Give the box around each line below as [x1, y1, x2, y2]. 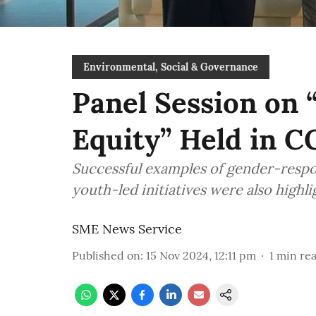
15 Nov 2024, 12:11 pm [146, 248, 256, 262]
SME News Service [72, 221, 182, 237]
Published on [72, 248, 140, 262]
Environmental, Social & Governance [83, 61, 258, 73]
